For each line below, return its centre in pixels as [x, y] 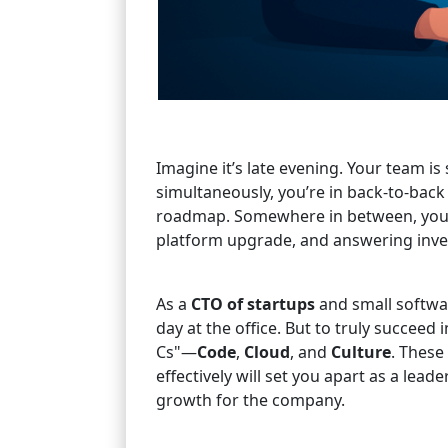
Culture [361, 352]
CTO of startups [255, 304]
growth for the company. [250, 400]
